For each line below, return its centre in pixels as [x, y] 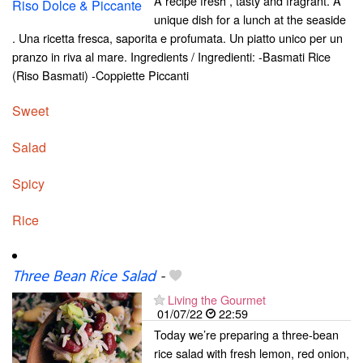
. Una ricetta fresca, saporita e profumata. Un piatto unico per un [177, 37]
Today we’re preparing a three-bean [246, 335]
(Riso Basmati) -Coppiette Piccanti [100, 75]
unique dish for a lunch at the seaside [250, 19]
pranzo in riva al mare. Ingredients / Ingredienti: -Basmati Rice [171, 56]
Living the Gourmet [217, 300]
